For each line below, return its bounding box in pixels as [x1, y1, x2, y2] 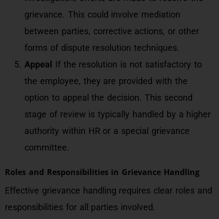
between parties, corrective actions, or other [24, 26, 199, 36]
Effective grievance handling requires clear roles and [5, 185, 212, 196]
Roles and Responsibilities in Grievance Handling [5, 167, 199, 177]
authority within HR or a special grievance [24, 126, 190, 136]
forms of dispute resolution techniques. [24, 43, 180, 53]
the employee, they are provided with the [24, 76, 188, 86]
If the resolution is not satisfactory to [52, 59, 202, 69]
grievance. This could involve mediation [24, 9, 181, 20]
